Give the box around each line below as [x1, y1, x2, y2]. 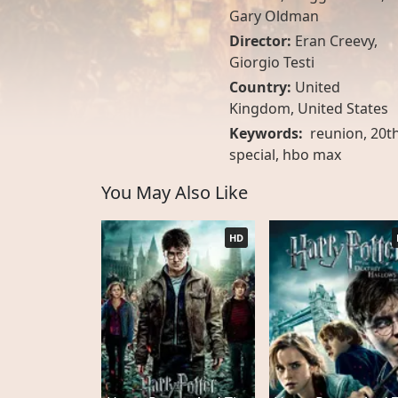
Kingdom [228, 99, 291, 118]
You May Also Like [101, 180, 248, 204]
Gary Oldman [228, 6, 319, 26]
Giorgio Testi [228, 52, 314, 72]
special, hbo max [228, 145, 341, 164]
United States [297, 99, 388, 118]
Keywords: [228, 123, 303, 143]
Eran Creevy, [294, 31, 378, 51]
